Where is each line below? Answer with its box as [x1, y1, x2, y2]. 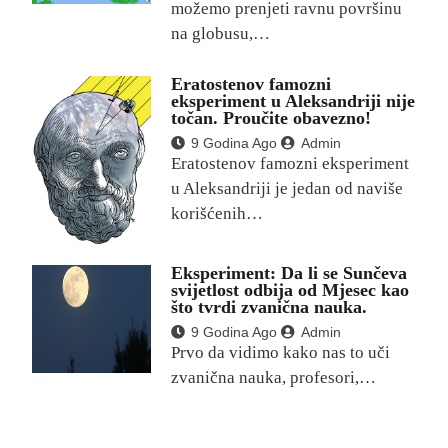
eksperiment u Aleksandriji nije [171, 91, 416, 112]
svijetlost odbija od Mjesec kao [171, 279, 410, 300]
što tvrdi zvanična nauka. [171, 296, 368, 317]
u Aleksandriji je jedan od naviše [171, 179, 404, 199]
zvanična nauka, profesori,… [171, 367, 377, 387]
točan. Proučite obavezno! [171, 108, 372, 129]
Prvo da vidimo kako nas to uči [171, 342, 391, 362]
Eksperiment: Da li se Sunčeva [171, 262, 408, 283]
